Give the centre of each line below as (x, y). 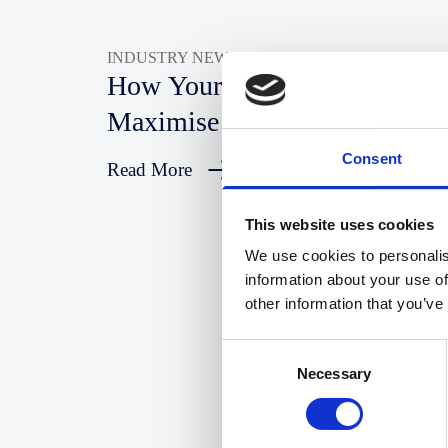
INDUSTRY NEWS (173, 58)
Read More (150, 169)
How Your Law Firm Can (250, 85)
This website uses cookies (339, 224)
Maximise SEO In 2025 (240, 121)
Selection (251, 374)
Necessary (334, 374)
